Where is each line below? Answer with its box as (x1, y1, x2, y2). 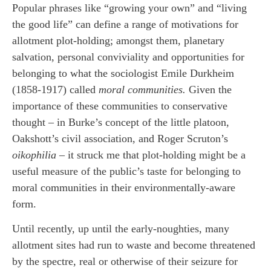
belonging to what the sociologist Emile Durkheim (12, 67, 234, 79)
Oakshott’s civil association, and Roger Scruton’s (12, 132, 228, 145)
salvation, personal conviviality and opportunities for (12, 50, 244, 63)
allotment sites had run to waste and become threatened (12, 239, 255, 252)
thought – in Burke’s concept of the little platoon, (12, 116, 229, 128)
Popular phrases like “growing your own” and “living (12, 1, 247, 14)
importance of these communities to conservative (12, 99, 227, 112)
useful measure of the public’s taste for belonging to (12, 165, 241, 177)
